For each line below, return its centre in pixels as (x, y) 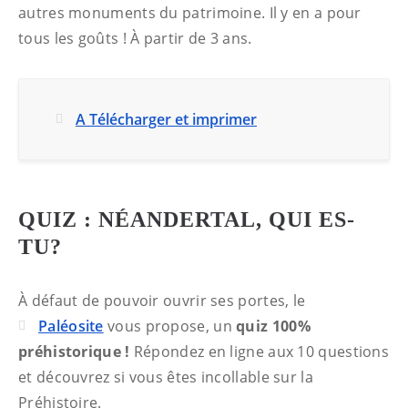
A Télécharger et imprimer (166, 119)
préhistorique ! (74, 352)
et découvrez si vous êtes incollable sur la (166, 377)
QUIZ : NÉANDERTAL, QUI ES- (187, 219)
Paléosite (71, 326)
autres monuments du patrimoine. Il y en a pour (190, 13)
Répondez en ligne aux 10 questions (260, 352)
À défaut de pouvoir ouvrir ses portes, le (162, 301)
